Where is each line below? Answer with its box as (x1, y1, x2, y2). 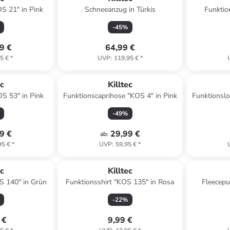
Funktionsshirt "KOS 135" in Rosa (66, 177, 175, 187)
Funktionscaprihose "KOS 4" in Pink (63, 91, 177, 101)
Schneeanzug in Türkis (84, 5, 156, 14)
